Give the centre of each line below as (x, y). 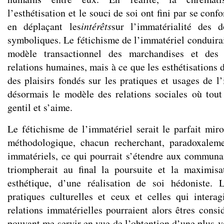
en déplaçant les (44, 26)
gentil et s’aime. (40, 107)
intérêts (96, 26)
